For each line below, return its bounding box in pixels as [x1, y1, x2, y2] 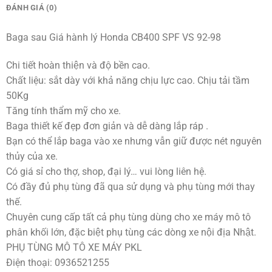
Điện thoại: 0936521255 [5, 257, 109, 269]
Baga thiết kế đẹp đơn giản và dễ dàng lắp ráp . [5, 120, 208, 132]
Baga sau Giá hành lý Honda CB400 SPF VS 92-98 [5, 32, 221, 44]
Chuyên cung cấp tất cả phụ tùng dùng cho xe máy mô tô [5, 211, 251, 223]
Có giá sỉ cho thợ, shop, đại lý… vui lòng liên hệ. [5, 166, 206, 178]
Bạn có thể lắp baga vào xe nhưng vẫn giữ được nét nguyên [5, 135, 262, 148]
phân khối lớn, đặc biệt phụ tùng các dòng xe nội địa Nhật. [5, 226, 256, 239]
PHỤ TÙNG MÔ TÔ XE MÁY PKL [5, 242, 142, 254]
